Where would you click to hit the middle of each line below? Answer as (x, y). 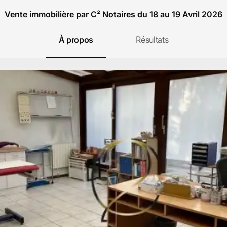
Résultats (152, 40)
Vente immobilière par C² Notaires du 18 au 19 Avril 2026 (113, 14)
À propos (76, 40)
